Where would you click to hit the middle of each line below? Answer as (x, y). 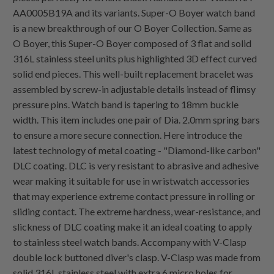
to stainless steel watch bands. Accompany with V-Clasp (130, 242)
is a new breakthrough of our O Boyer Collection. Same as (133, 28)
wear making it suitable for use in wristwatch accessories (131, 181)
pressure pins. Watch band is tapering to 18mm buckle (126, 105)
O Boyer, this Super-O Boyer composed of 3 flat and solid (132, 43)
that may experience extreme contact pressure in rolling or (134, 196)
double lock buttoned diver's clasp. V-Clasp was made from (137, 257)
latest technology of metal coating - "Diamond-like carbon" (137, 150)
